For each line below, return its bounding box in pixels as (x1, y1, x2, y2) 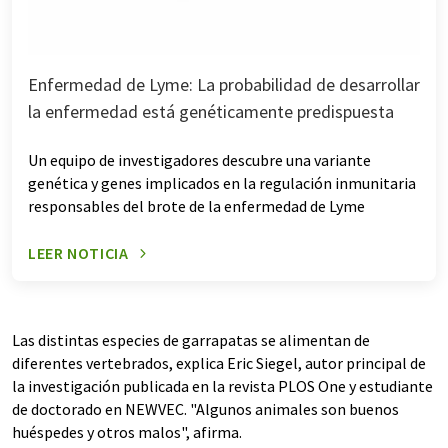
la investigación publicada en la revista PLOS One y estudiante (12, 376, 433, 397)
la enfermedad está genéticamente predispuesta (28, 100, 394, 124)
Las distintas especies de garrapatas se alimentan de (12, 330, 370, 351)
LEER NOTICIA (28, 243, 129, 264)
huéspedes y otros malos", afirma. (12, 422, 242, 443)
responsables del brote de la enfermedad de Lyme (28, 196, 365, 217)
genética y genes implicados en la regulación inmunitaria (28, 173, 416, 194)
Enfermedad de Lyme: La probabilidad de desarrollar (28, 73, 420, 97)
